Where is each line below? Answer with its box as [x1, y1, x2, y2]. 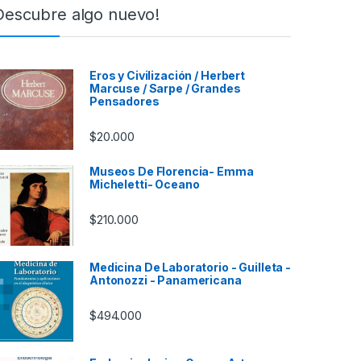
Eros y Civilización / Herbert [89, 68, 245, 82]
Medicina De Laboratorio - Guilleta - [89, 259, 291, 274]
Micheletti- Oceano [89, 176, 200, 191]
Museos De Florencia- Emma [89, 164, 254, 178]
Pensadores [89, 93, 160, 108]
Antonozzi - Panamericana [89, 272, 242, 287]
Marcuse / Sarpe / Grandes [89, 81, 241, 95]
